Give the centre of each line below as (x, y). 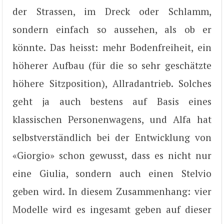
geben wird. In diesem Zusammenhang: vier (112, 191)
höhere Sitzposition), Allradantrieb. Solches (112, 83)
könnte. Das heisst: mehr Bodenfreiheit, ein (112, 47)
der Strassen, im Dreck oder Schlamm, (112, 11)
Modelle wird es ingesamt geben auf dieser (112, 209)
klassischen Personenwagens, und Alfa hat (112, 119)
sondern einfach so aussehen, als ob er (112, 29)
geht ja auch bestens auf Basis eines (112, 101)
